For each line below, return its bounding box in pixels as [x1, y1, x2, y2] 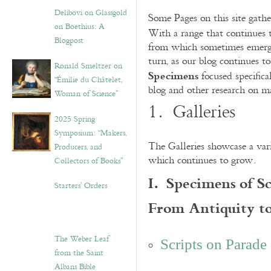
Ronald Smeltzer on [54, 59, 122, 73]
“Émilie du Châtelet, [54, 73, 122, 87]
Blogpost [54, 34, 83, 47]
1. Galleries [148, 98, 235, 126]
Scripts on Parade [160, 236, 267, 252]
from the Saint [54, 246, 103, 260]
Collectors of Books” [54, 154, 123, 168]
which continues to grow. [148, 152, 256, 169]
